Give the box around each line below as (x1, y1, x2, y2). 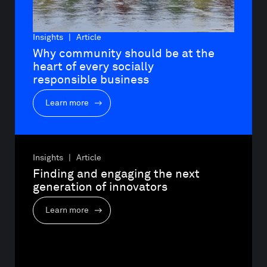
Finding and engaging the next (33, 167, 203, 180)
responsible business (33, 73, 149, 86)
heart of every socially (33, 60, 157, 73)
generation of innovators (33, 181, 167, 193)
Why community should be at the (33, 47, 218, 60)
